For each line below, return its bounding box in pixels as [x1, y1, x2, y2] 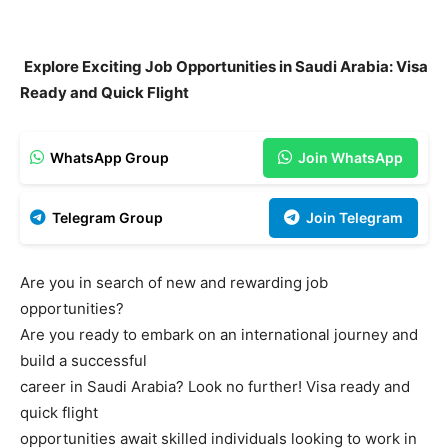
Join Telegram [303, 209, 403, 227]
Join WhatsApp [295, 149, 403, 167]
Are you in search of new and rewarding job [20, 273, 328, 293]
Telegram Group [49, 209, 163, 227]
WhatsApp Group [47, 149, 169, 167]
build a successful [20, 351, 147, 371]
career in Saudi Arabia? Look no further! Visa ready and [20, 377, 410, 397]
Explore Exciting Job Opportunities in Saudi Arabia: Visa [24, 57, 428, 77]
